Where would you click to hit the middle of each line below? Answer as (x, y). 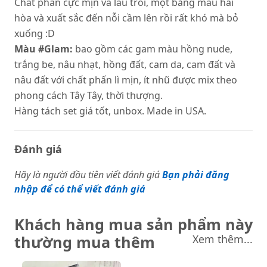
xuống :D (35, 33)
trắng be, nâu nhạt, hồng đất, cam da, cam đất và (125, 64)
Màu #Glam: (45, 49)
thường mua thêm (85, 242)
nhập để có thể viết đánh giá (80, 189)
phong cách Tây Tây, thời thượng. (89, 95)
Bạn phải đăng (196, 175)
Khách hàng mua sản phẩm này (133, 224)
